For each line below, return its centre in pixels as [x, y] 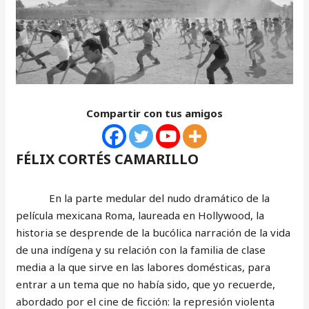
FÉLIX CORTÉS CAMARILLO [108, 159]
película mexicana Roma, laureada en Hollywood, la [140, 215]
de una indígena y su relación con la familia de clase [141, 249]
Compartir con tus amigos [154, 113]
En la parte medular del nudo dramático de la [143, 198]
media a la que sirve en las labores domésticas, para [143, 267]
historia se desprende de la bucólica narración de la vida [153, 232]
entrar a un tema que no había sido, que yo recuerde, [146, 284]
